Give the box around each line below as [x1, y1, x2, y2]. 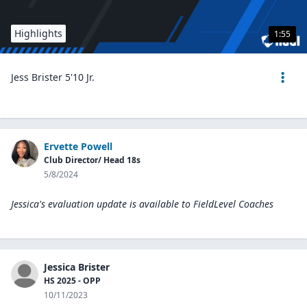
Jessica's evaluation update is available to [11, 197, 191, 210]
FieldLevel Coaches [193, 197, 273, 210]
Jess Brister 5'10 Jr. [11, 71, 95, 84]
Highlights [14, 27, 62, 40]
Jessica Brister [44, 260, 110, 273]
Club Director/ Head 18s [44, 154, 140, 166]
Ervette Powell [44, 140, 112, 153]
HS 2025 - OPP [44, 275, 101, 286]
